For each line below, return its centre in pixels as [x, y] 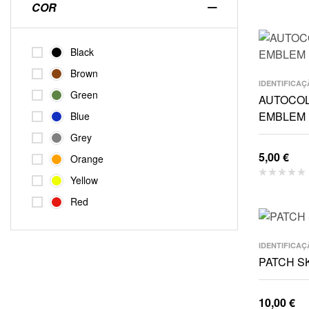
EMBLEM [282, 116]
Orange [87, 159]
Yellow [84, 180]
